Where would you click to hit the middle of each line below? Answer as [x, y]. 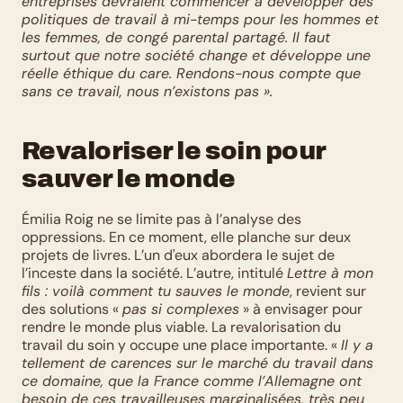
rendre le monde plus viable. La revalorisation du [181, 327]
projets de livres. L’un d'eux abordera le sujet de [178, 255]
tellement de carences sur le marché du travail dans [197, 363]
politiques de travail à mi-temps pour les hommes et [200, 19]
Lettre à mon [330, 273]
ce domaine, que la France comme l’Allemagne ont [192, 381]
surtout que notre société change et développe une [196, 55]
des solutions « [72, 309]
